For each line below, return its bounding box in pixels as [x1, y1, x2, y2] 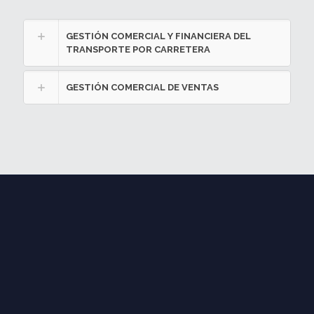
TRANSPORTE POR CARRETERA [66, 44, 210, 55]
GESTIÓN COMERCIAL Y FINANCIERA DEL [66, 31, 251, 41]
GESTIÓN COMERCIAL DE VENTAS [66, 82, 219, 93]
